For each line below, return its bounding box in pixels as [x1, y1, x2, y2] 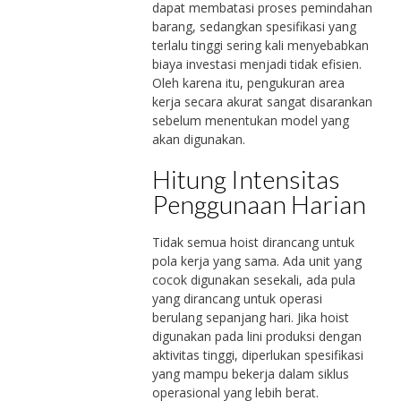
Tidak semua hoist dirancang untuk [151, 233, 354, 251]
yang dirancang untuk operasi [151, 289, 322, 307]
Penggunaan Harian [151, 188, 366, 219]
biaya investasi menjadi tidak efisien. [151, 55, 362, 73]
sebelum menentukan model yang [151, 111, 349, 129]
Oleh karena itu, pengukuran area [151, 73, 345, 91]
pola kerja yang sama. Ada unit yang [151, 252, 362, 269]
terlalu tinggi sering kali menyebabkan [151, 36, 369, 54]
